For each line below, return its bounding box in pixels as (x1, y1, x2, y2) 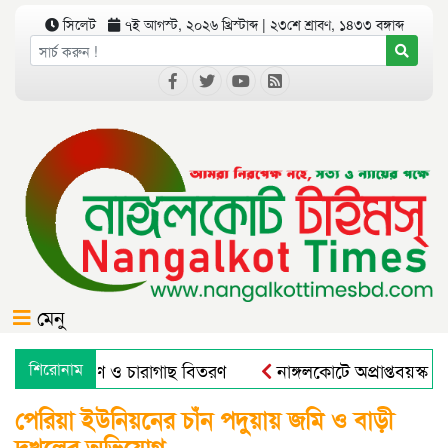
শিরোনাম (29, 357, 83, 381)
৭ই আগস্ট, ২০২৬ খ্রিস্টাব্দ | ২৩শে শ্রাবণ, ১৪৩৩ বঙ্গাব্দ (119, 14, 404, 34)
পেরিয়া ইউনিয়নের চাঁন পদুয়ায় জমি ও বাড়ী (15, 402, 394, 437)
